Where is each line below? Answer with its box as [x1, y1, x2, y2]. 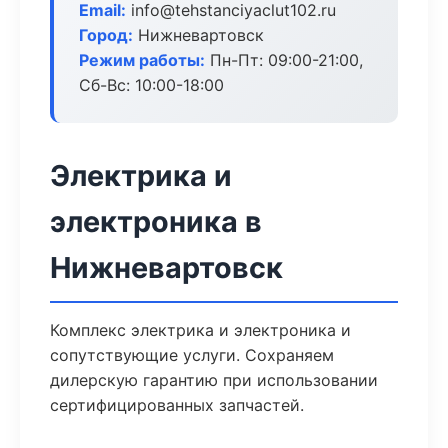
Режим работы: [79, 50, 205, 70]
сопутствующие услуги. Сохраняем [50, 345, 334, 365]
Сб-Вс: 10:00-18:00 [79, 75, 224, 95]
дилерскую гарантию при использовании [50, 370, 378, 390]
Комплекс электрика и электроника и [50, 320, 351, 340]
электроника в [50, 204, 262, 239]
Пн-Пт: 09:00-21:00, [205, 50, 363, 70]
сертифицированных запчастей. [50, 395, 304, 415]
